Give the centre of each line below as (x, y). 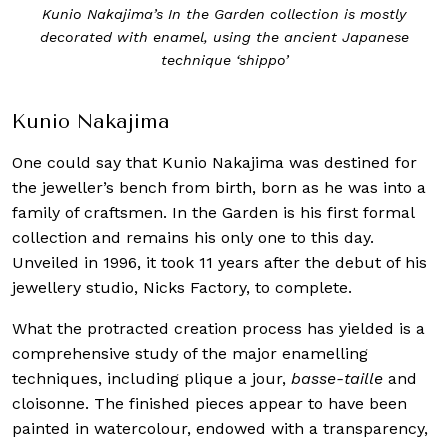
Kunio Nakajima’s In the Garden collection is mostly (224, 14)
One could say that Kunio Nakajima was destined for (214, 162)
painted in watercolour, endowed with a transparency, (220, 428)
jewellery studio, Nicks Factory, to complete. (182, 287)
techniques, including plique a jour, (151, 378)
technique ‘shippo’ (224, 60)
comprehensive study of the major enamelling (190, 353)
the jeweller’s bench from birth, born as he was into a (219, 187)
